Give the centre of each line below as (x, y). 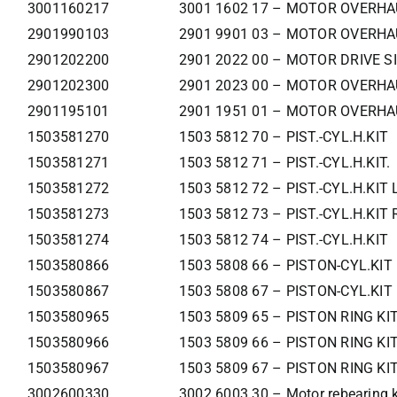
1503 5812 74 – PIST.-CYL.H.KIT (284, 240)
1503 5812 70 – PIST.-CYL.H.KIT (284, 137)
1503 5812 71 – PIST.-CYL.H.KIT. (284, 163)
